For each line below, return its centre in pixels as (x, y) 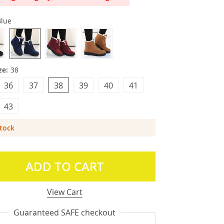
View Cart (64, 192)
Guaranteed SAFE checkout (64, 212)
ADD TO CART (64, 166)
